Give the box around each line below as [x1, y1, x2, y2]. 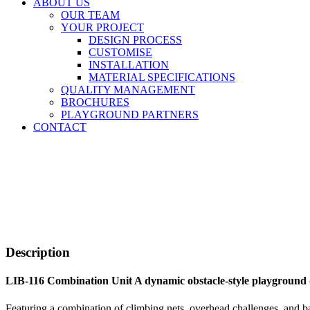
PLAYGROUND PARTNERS [61, 109, 199, 121]
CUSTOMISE [89, 46, 152, 59]
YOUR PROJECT [61, 21, 144, 34]
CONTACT [33, 121, 86, 134]
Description [6, 245, 70, 260]
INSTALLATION [89, 59, 169, 71]
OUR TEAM [61, 9, 120, 21]
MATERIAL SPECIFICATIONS [89, 71, 235, 84]
